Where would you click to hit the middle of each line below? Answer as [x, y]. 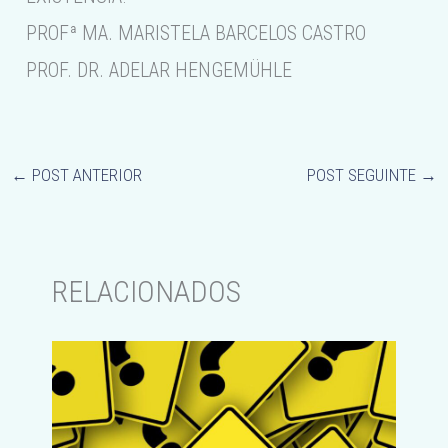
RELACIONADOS [146, 291]
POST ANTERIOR [85, 175]
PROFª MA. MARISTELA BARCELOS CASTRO [196, 33]
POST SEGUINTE [363, 175]
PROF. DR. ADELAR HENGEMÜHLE [159, 70]
